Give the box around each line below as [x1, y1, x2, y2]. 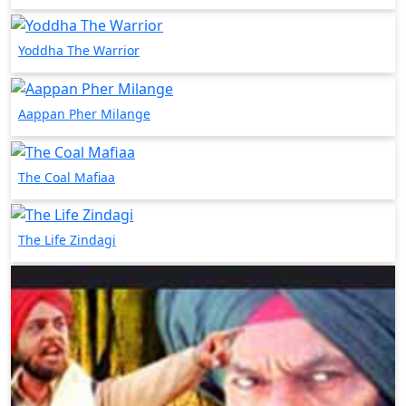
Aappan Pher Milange [18, 104, 150, 122]
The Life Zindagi [18, 231, 116, 249]
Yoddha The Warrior [18, 42, 140, 60]
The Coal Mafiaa [18, 168, 115, 186]
